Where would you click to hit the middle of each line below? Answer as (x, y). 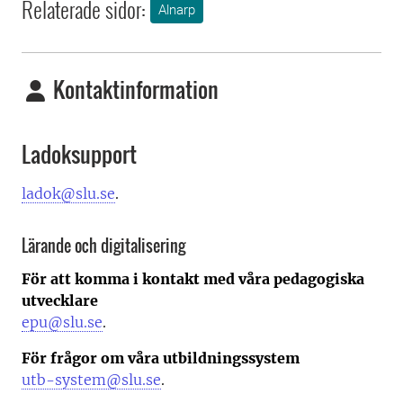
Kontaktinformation (134, 90)
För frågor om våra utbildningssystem (161, 358)
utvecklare (60, 300)
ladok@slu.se (68, 194)
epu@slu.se (62, 322)
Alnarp (177, 10)
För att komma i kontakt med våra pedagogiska (193, 278)
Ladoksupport (79, 154)
